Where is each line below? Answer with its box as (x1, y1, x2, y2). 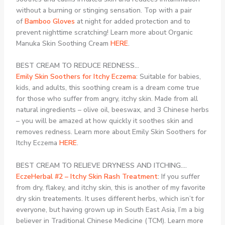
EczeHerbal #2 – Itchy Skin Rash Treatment (16, 171, 158, 181)
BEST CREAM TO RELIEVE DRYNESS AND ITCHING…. (16, 160, 187, 170)
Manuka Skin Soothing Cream (16, 38, 110, 48)
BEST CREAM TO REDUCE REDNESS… (16, 61, 139, 71)
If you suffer (159, 171, 200, 181)
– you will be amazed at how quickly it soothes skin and (16, 116, 193, 126)
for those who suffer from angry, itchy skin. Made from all (16, 94, 198, 104)
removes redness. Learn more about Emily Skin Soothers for (16, 127, 206, 137)
